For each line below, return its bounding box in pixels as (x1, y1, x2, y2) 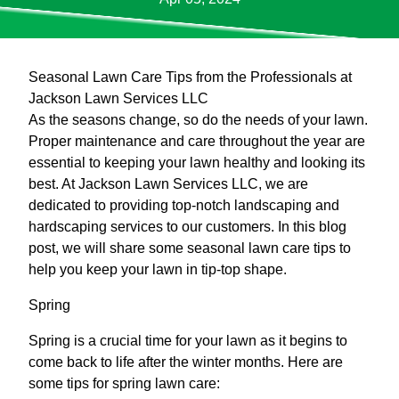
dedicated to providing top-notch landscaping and (28, 197, 339, 213)
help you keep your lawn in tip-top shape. (28, 261, 287, 277)
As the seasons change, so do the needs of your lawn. (28, 111, 368, 127)
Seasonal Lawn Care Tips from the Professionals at (28, 69, 352, 85)
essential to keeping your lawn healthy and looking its (28, 154, 365, 170)
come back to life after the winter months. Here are (28, 354, 343, 370)
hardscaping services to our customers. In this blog (28, 218, 346, 234)
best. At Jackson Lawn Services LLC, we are (28, 175, 308, 191)
